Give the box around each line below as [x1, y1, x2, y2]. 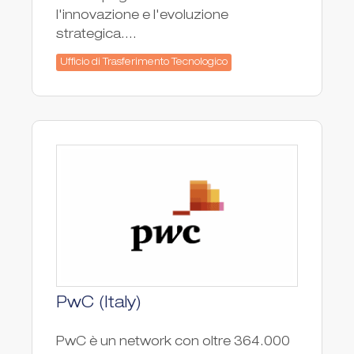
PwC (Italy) [56, 296, 141, 312]
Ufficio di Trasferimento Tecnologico [60, 57, 228, 67]
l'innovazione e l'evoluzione [56, 9, 228, 23]
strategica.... [56, 28, 137, 42]
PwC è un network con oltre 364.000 [56, 336, 290, 349]
